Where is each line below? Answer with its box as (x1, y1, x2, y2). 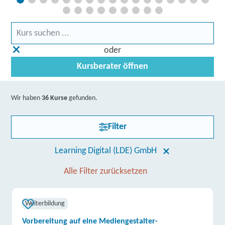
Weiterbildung (25, 200, 65, 207)
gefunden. (67, 94, 98, 102)
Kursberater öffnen (77, 62, 148, 71)
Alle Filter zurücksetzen (64, 167, 147, 176)
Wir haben (11, 94, 42, 102)
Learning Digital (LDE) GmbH (54, 146, 157, 156)
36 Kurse (42, 94, 68, 102)
